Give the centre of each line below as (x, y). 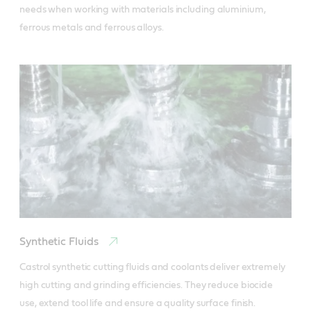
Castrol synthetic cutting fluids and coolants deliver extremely (152, 267)
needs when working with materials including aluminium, (143, 10)
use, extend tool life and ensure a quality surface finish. (138, 303)
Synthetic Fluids (60, 241)
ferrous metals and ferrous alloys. (92, 28)
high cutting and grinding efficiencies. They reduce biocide (146, 285)
